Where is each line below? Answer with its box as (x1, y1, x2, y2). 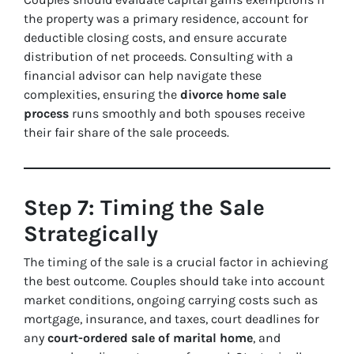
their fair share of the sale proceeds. (24, 125, 229, 141)
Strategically (24, 220, 158, 247)
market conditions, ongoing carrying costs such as (24, 292, 318, 308)
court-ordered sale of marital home (47, 330, 253, 346)
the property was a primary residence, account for (24, 11, 308, 27)
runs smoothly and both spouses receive (69, 106, 305, 122)
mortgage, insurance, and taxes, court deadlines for (24, 311, 319, 327)
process (24, 106, 69, 122)
